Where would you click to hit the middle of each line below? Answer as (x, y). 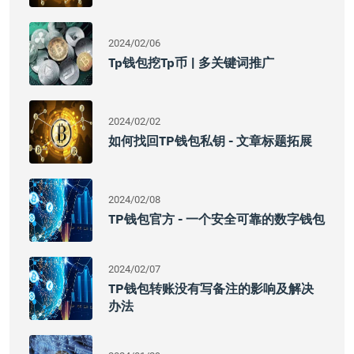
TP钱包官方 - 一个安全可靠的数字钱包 (217, 219)
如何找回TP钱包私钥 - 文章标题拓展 (210, 141)
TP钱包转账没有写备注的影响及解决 (211, 288)
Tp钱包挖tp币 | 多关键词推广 (191, 62)
